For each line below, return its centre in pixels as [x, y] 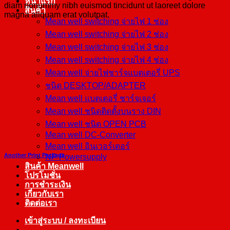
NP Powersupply [76, 157]
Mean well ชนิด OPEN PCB [96, 124]
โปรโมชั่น [43, 175]
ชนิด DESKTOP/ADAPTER [95, 85]
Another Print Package [34, 155]
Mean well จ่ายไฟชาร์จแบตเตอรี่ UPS [113, 73]
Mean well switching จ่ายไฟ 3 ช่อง [107, 47]
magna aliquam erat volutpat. [57, 14]
